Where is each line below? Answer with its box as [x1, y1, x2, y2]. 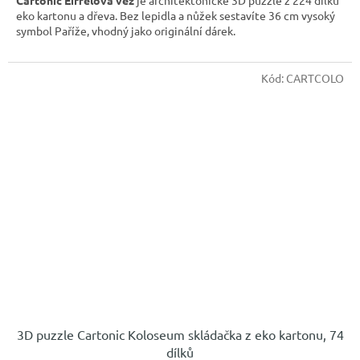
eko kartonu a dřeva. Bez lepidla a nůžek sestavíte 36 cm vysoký [16, 8, 335, 23]
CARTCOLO [286, 71, 344, 86]
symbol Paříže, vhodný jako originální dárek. [16, 23, 235, 39]
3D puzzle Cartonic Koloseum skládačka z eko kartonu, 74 [16, 325, 344, 342]
